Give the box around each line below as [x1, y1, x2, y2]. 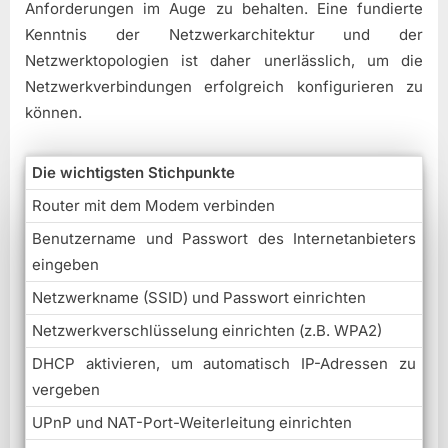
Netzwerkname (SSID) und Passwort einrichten [32, 288, 366, 308]
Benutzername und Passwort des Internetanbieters [32, 229, 416, 249]
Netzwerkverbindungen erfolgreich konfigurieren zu [25, 77, 423, 97]
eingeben [32, 255, 99, 275]
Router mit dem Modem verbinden [32, 196, 275, 216]
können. [25, 103, 82, 123]
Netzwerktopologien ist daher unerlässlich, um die [25, 51, 423, 71]
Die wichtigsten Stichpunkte [32, 163, 235, 183]
